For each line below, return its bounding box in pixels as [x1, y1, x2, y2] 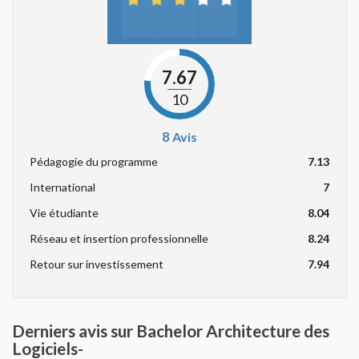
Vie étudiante [30, 206, 99, 220]
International [30, 180, 95, 194]
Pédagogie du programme [30, 155, 158, 168]
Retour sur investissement [30, 257, 163, 271]
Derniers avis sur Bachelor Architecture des [12, 321, 329, 341]
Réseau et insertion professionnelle [30, 232, 208, 245]
